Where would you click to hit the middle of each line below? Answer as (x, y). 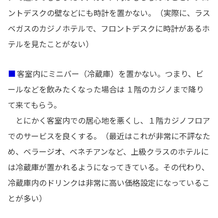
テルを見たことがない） (51, 44)
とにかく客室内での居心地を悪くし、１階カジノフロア (109, 120)
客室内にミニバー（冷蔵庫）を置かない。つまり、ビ (109, 73)
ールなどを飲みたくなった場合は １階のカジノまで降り (106, 89)
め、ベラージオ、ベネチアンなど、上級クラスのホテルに (108, 151)
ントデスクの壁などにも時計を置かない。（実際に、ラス (109, 13)
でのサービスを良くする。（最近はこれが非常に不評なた (109, 136)
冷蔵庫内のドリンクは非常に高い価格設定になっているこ (109, 182)
